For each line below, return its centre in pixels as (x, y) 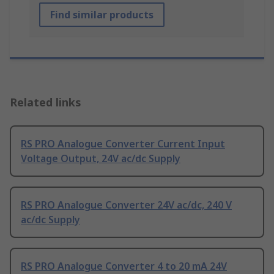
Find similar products (102, 14)
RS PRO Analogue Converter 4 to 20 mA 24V (124, 266)
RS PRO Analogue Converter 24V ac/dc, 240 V (126, 205)
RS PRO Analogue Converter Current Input (123, 143)
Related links (46, 102)
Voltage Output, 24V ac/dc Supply (101, 158)
